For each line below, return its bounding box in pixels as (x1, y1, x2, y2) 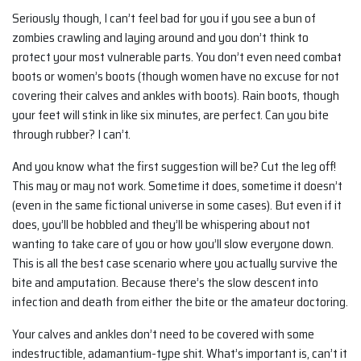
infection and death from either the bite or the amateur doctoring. (12, 292, 348, 313)
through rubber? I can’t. (12, 124, 131, 145)
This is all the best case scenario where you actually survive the (12, 253, 338, 274)
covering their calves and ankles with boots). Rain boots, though (12, 85, 339, 106)
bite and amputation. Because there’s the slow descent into (12, 272, 318, 293)
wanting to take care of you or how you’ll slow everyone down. (12, 234, 334, 255)
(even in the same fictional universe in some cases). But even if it (12, 195, 342, 216)
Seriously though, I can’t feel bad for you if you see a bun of (12, 8, 316, 29)
